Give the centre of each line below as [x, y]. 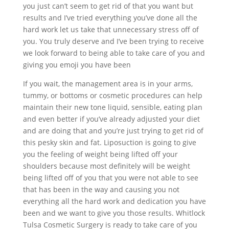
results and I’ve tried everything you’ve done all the [110, 17]
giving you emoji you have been [77, 64]
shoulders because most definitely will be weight [106, 166]
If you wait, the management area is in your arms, [108, 83]
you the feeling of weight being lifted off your [100, 154]
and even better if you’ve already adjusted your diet [111, 119]
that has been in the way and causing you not [101, 189]
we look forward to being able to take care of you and [114, 53]
